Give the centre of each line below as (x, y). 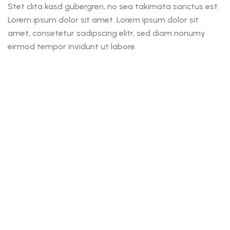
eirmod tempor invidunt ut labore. (72, 47)
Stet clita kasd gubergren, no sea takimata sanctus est (113, 7)
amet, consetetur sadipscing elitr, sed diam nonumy (107, 33)
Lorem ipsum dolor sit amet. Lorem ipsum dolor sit (103, 20)
